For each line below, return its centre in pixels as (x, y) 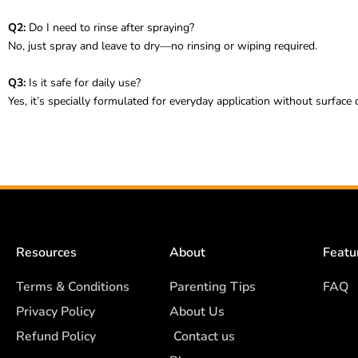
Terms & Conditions (73, 287)
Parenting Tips (213, 287)
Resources (46, 253)
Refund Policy (56, 336)
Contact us (204, 336)
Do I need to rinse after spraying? (110, 28)
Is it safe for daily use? (83, 82)
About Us (197, 312)
